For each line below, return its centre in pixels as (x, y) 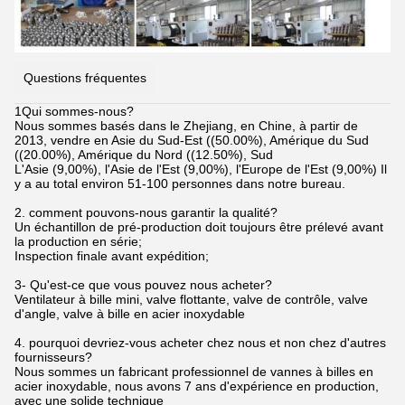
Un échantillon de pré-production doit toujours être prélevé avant (199, 226)
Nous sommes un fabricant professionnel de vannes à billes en (194, 371)
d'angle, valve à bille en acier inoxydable (130, 313)
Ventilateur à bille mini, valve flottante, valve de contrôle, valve (191, 299)
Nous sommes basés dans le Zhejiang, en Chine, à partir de (186, 125)
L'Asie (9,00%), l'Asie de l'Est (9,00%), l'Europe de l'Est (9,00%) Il (201, 169)
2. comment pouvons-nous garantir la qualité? (146, 212)
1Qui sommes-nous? (74, 111)
